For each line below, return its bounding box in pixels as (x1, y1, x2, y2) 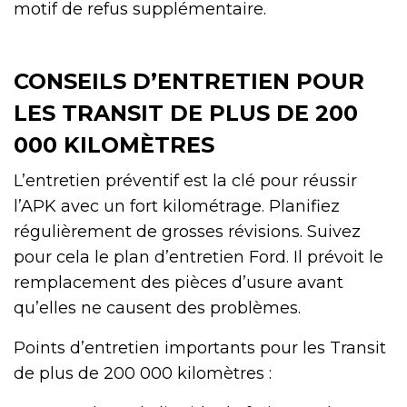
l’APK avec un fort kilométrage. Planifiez (14, 196, 340, 217)
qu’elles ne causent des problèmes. (14, 298, 301, 319)
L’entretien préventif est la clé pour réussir (14, 171, 357, 192)
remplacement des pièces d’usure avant (14, 273, 343, 293)
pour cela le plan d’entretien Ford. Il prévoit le (14, 247, 383, 268)
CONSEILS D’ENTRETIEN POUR (14, 68, 364, 95)
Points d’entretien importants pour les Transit (14, 338, 386, 359)
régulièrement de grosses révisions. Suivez (14, 222, 361, 243)
